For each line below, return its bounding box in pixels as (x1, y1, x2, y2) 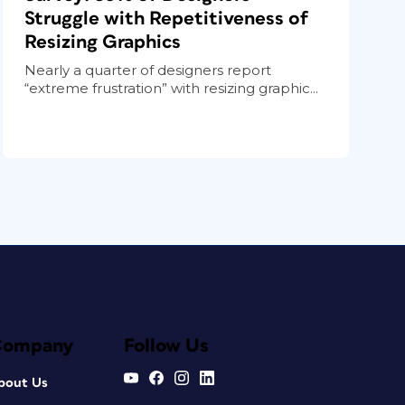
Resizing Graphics (24, 32, 182, 52)
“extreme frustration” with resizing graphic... (24, 79, 319, 97)
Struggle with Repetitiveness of (24, 8, 309, 28)
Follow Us (123, 335, 209, 355)
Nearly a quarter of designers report (24, 61, 272, 79)
